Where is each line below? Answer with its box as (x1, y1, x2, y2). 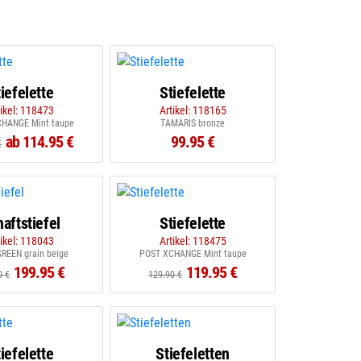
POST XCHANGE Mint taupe (139, 248, 247, 259)
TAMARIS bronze (160, 118, 226, 129)
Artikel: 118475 (159, 234, 226, 247)
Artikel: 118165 (159, 104, 226, 117)
